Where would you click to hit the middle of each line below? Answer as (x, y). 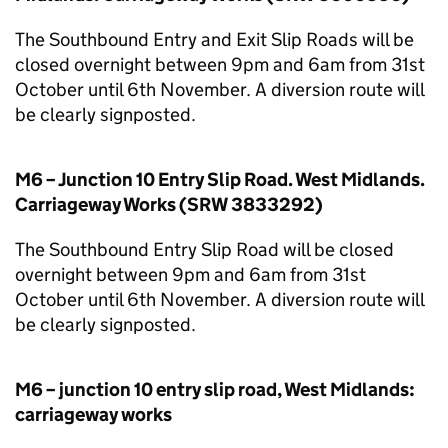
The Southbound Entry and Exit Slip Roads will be (214, 39)
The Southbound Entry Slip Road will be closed (204, 249)
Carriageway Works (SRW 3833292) (169, 204)
